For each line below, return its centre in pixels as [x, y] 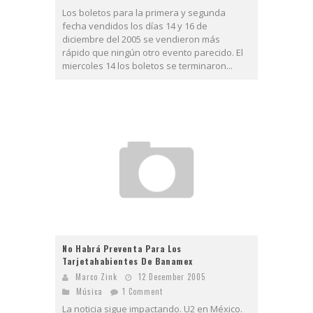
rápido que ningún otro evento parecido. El [153, 52]
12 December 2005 [172, 277]
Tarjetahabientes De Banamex [128, 261]
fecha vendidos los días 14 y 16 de [135, 26]
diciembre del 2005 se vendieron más [141, 39]
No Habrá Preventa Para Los [122, 249]
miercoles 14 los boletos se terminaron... [147, 65]
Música [89, 292]
